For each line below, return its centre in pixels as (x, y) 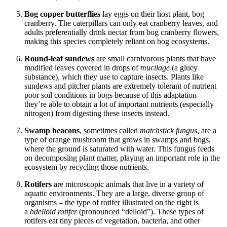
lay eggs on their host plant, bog (152, 14)
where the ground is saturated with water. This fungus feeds (119, 148)
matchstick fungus (168, 130)
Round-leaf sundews (59, 58)
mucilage (154, 67)
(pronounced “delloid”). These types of (140, 211)
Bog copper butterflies (62, 14)
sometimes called (111, 130)
